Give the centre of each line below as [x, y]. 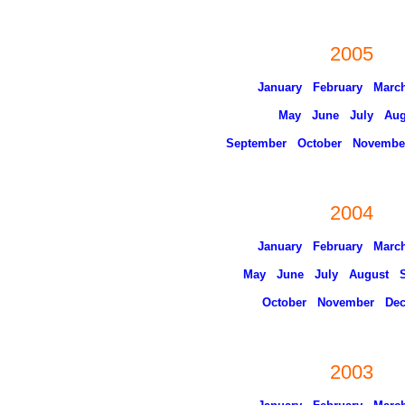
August [368, 274]
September [256, 143]
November [345, 302]
